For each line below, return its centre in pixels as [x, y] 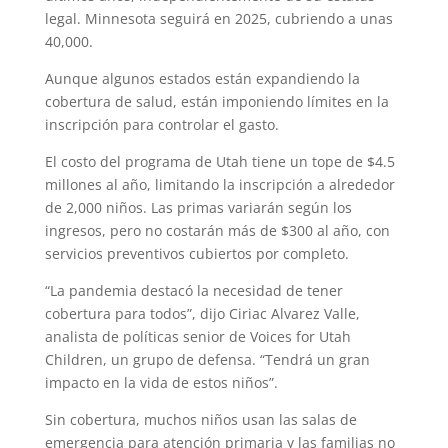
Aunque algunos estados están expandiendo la [202, 78]
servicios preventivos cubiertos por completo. [196, 253]
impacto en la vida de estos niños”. [161, 382]
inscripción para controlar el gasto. [161, 124]
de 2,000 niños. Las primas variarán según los [198, 207]
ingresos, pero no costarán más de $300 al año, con [217, 230]
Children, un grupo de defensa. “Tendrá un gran [207, 359]
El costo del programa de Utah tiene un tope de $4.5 [219, 161]
